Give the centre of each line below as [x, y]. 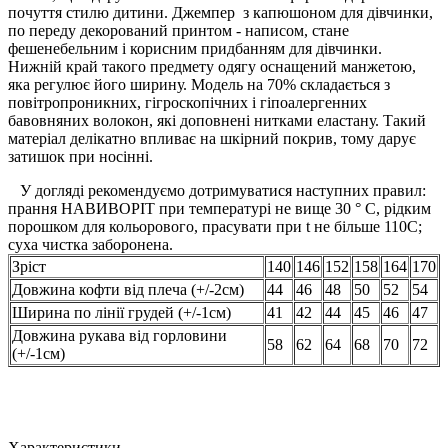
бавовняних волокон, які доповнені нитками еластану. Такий [217, 120]
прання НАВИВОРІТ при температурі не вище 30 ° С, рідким [219, 208]
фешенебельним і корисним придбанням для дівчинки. [197, 48]
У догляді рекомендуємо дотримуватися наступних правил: [217, 190]
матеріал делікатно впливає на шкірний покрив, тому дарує [212, 138]
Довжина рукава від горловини [119, 335]
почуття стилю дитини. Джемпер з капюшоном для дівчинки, [220, 12]
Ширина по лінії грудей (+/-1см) [121, 312]
